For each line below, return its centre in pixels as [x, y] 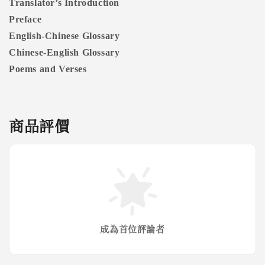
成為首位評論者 [132, 229]
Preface [25, 20]
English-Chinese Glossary [64, 36]
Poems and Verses [49, 69]
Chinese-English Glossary [64, 53]
